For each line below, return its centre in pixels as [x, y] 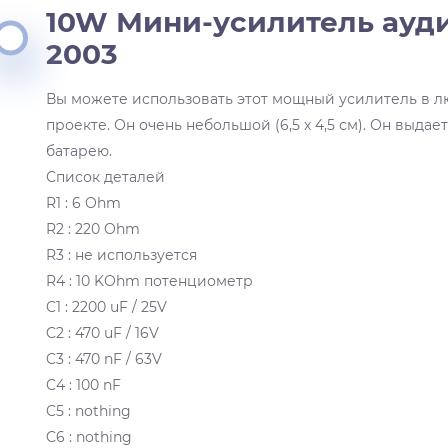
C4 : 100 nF [84, 384]
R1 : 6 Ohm [84, 202]
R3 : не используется [122, 254]
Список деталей [106, 176]
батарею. [79, 150]
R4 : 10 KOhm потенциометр [150, 280]
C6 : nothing [89, 436]
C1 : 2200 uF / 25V [107, 306]
